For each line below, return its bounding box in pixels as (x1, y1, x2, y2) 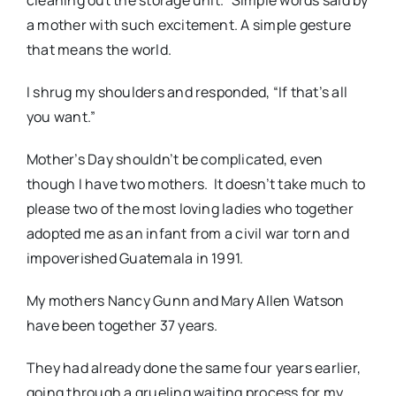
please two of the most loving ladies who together (26, 199, 354, 219)
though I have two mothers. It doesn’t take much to (26, 174, 366, 194)
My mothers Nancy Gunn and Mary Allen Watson (26, 291, 345, 311)
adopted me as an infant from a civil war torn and (26, 224, 349, 244)
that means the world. (26, 40, 172, 60)
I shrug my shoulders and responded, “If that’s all (26, 82, 347, 103)
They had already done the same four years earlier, (26, 358, 361, 378)
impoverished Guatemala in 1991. (26, 248, 244, 269)
